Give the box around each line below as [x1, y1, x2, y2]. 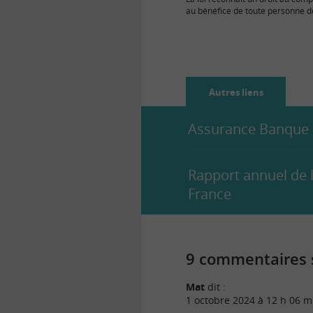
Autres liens [208, 85, 263, 99]
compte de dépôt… [186, 16, 258, 29]
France [188, 184, 231, 203]
